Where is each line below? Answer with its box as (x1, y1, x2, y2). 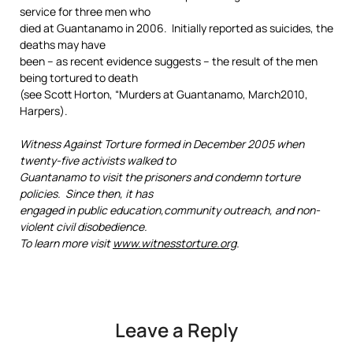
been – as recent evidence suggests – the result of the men (20, 54, 318, 69)
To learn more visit (20, 236, 113, 251)
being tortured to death (20, 70, 138, 85)
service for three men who (20, 4, 150, 19)
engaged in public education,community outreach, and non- (20, 203, 320, 217)
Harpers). (20, 103, 68, 118)
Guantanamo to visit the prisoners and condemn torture (20, 169, 300, 184)
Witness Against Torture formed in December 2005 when (20, 136, 304, 151)
